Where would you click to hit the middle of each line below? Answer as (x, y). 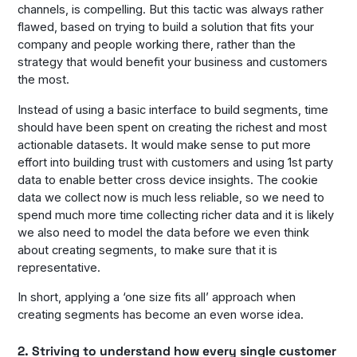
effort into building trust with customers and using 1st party (176, 162)
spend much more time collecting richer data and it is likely (176, 215)
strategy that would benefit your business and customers (173, 62)
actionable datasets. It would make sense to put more (165, 145)
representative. (59, 267)
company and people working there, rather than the (157, 44)
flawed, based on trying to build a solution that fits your (166, 27)
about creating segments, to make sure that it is (148, 250)
